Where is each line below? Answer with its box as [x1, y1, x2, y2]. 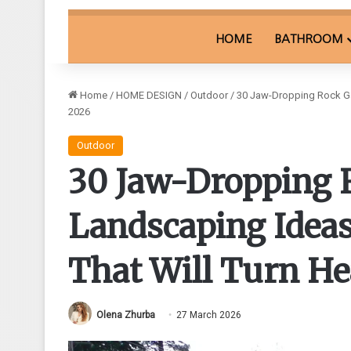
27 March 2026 [176, 309, 241, 320]
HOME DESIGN [116, 89, 182, 101]
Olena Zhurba [96, 309, 155, 320]
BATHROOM [274, 32, 343, 45]
